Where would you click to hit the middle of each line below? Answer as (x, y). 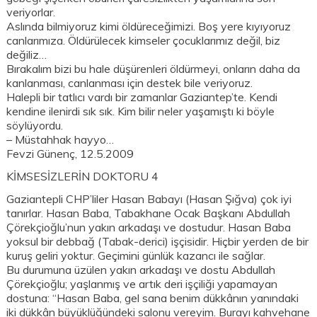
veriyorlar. (31, 12)
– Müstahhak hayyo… (60, 140)
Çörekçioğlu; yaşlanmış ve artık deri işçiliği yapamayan (142, 284)
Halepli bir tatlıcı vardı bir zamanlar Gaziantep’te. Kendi (142, 97)
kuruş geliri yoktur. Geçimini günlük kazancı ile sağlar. (136, 256)
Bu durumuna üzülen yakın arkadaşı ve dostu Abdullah (141, 270)
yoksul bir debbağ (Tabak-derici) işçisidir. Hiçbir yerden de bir (158, 242)
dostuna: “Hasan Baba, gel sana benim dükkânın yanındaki (153, 298)
